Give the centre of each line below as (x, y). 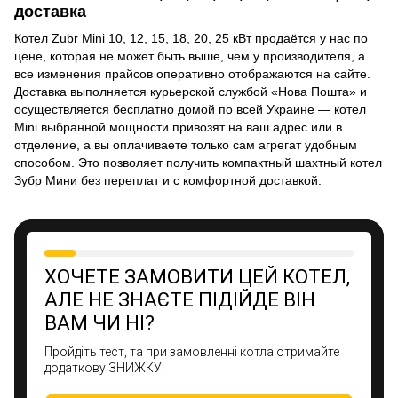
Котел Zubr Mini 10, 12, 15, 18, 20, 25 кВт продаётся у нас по (191, 38)
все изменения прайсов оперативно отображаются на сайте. (192, 73)
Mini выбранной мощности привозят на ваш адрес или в (178, 127)
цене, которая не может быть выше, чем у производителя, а (190, 56)
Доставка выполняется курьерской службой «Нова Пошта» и (191, 91)
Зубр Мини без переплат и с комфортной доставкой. (168, 180)
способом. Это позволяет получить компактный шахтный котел (198, 162)
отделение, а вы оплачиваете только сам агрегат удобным (186, 144)
